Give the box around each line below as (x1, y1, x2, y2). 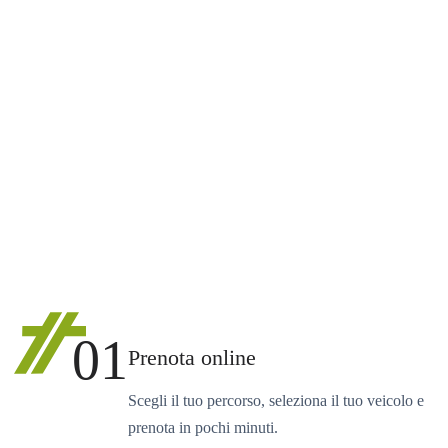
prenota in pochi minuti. (128, 418, 278, 436)
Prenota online (128, 345, 256, 370)
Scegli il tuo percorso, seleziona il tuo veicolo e (128, 391, 424, 409)
